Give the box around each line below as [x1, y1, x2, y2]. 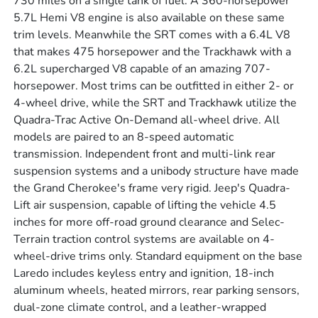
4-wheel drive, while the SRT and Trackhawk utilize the [13, 95, 297, 111]
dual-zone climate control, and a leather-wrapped [13, 300, 267, 316]
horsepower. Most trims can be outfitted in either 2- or [13, 78, 295, 94]
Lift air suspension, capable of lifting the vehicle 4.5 [13, 197, 277, 214]
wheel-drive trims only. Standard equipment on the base [13, 248, 303, 265]
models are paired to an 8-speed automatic [13, 129, 234, 146]
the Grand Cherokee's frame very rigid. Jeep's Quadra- [13, 180, 291, 197]
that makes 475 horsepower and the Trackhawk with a [13, 44, 292, 60]
